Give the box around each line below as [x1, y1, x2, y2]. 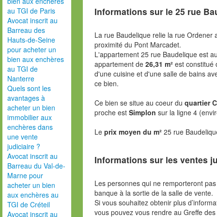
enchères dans [7, 122, 53, 132]
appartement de [94, 59, 145, 69]
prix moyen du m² [104, 126, 164, 137]
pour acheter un [7, 45, 56, 54]
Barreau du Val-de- [7, 161, 65, 170]
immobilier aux [7, 112, 52, 122]
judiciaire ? [7, 141, 40, 151]
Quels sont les [7, 83, 51, 93]
